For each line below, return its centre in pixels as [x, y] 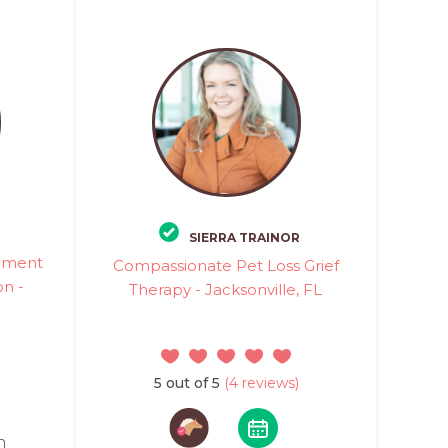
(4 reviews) [259, 383]
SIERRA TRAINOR [244, 237]
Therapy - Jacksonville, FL [226, 289]
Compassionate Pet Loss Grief [225, 265]
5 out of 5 [186, 383]
